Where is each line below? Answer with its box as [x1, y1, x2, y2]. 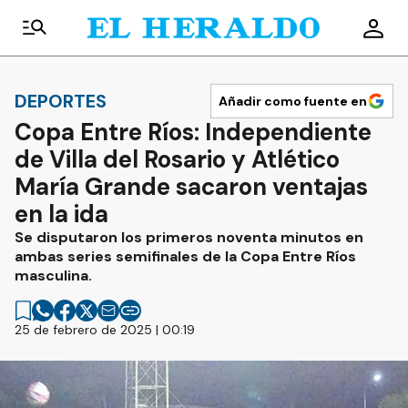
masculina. [15, 266, 92, 285]
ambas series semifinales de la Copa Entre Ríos [15, 247, 356, 266]
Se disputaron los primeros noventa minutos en [15, 228, 363, 247]
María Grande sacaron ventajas [15, 171, 368, 202]
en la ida [15, 199, 108, 229]
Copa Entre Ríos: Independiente [15, 117, 372, 148]
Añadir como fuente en [219, 93, 367, 109]
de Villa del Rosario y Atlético [15, 144, 340, 175]
